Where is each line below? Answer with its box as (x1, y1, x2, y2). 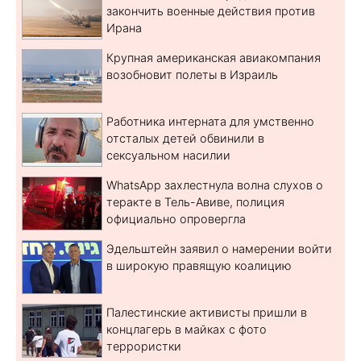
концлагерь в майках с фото (106, 322, 267, 336)
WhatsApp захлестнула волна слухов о (106, 177, 323, 192)
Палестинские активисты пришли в (106, 305, 307, 319)
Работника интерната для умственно (106, 114, 314, 128)
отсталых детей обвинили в (106, 131, 264, 145)
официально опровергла (106, 211, 246, 226)
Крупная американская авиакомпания (106, 50, 321, 64)
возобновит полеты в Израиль (106, 67, 278, 81)
